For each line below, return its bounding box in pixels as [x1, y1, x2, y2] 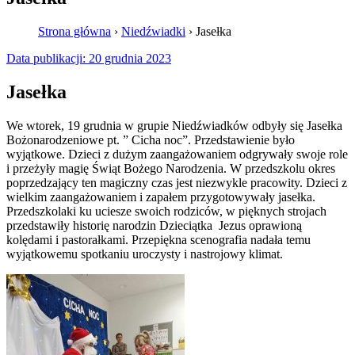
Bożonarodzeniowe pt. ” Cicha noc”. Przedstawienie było [6, 132, 295, 147]
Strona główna [38, 24, 111, 38]
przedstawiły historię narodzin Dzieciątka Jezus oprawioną [6, 218, 302, 232]
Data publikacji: [6, 51, 86, 65]
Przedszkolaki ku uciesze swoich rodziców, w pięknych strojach [6, 204, 326, 218]
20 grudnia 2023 [89, 51, 171, 65]
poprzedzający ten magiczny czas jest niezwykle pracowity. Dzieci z [6, 175, 347, 189]
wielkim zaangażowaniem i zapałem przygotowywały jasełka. [6, 189, 315, 204]
